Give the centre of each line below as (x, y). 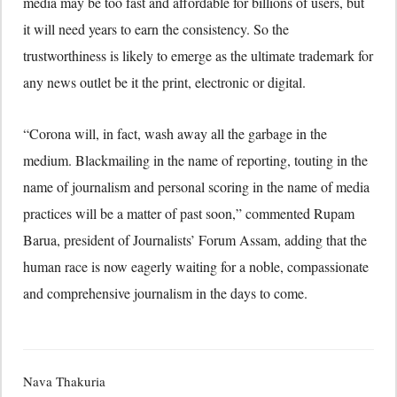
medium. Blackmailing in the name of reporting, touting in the (195, 160)
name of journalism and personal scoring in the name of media (196, 187)
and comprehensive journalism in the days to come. (170, 293)
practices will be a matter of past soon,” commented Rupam (189, 214)
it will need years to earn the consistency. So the (156, 29)
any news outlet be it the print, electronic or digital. (164, 82)
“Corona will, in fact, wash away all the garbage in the (175, 134)
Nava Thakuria (64, 381)
